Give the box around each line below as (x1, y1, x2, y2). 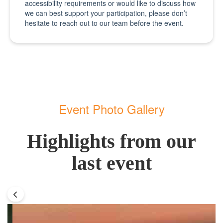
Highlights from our (27, 130, 196, 152)
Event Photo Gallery (58, 100, 165, 117)
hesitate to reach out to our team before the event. (25, 18, 184, 28)
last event (71, 152, 152, 174)
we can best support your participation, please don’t (25, 8, 187, 18)
